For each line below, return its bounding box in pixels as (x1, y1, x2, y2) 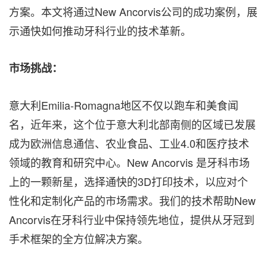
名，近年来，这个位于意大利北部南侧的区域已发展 (9, 116, 256, 132)
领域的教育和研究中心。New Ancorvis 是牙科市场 (9, 154, 250, 170)
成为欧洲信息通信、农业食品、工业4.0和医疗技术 (9, 135, 249, 151)
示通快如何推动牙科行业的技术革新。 (9, 23, 191, 38)
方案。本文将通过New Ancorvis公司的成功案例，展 (9, 4, 257, 19)
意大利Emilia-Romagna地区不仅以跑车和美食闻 (9, 97, 238, 113)
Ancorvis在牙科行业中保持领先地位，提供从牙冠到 (9, 212, 254, 227)
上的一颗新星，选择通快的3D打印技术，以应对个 (9, 173, 248, 189)
